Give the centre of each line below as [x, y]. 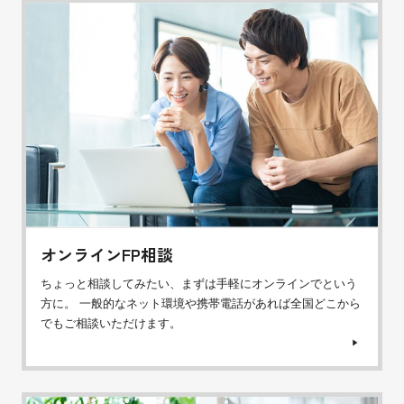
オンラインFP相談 [107, 254]
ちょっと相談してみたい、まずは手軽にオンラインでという [199, 283]
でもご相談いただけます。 [111, 323]
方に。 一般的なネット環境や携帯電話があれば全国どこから [201, 303]
